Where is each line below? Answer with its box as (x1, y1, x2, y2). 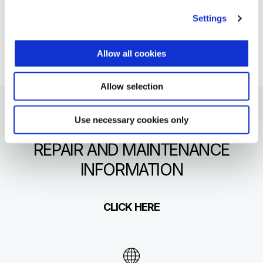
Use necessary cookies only (75, 114, 188, 124)
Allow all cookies (97, 48, 166, 58)
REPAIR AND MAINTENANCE (33, 139, 230, 160)
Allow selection (100, 81, 163, 92)
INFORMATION (80, 159, 183, 180)
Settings (192, 13, 227, 23)
